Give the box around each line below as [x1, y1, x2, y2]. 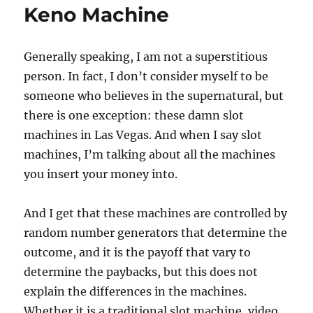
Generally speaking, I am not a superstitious [24, 49, 268, 64]
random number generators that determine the [24, 225, 288, 240]
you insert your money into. [24, 166, 178, 181]
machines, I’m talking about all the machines [24, 147, 276, 161]
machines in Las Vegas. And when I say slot [24, 127, 263, 142]
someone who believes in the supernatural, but [24, 88, 284, 103]
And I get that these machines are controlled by [24, 205, 288, 220]
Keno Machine [24, 2, 170, 27]
